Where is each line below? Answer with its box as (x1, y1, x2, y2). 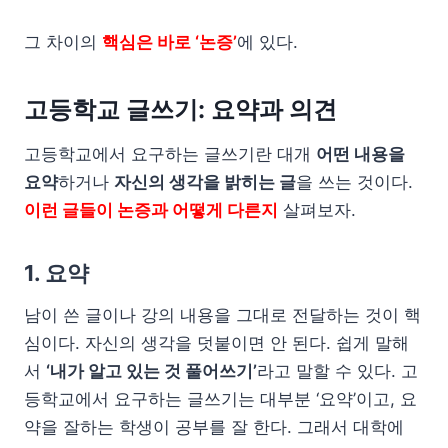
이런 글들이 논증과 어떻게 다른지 (24, 199, 278, 220)
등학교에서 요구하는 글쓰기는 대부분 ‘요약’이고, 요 (24, 388, 417, 409)
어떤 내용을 (316, 143, 405, 164)
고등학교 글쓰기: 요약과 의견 (24, 94, 343, 124)
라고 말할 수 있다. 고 (257, 360, 418, 381)
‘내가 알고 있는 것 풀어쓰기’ (46, 360, 257, 381)
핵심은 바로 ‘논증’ (102, 31, 237, 52)
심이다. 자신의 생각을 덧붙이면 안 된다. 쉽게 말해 (24, 332, 409, 353)
